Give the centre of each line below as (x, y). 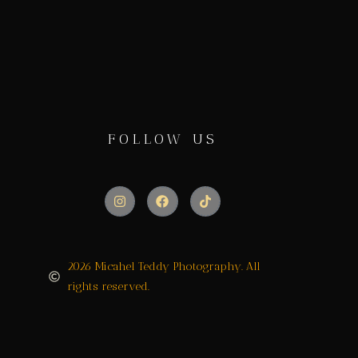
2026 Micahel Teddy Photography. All (163, 267)
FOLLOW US (163, 139)
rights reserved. (108, 287)
